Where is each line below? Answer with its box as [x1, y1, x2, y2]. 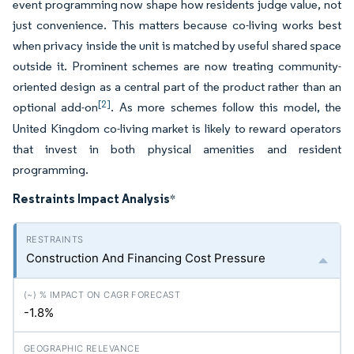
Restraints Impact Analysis [13, 190, 170, 206]
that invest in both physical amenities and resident [13, 141, 341, 156]
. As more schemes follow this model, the [111, 100, 341, 115]
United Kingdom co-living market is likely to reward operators [13, 121, 341, 136]
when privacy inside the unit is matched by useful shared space [13, 38, 341, 53]
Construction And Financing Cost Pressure [26, 250, 265, 265]
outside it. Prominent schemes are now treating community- [13, 58, 341, 73]
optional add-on [13, 100, 99, 115]
